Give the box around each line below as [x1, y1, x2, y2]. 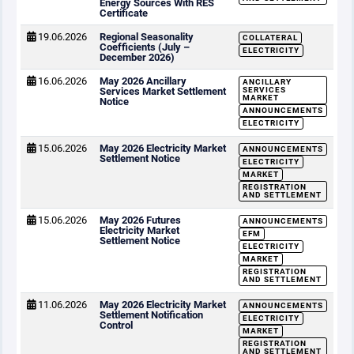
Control [100, 319, 133, 331]
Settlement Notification [100, 309, 203, 321]
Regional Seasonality [100, 31, 194, 43]
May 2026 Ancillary [100, 75, 186, 87]
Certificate [100, 7, 148, 19]
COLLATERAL [243, 33, 298, 42]
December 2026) [100, 51, 175, 63]
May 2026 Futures [100, 214, 181, 226]
